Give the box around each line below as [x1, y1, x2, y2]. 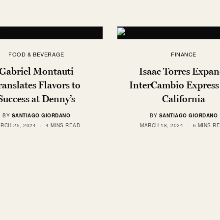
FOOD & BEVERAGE [8, 50, 64, 58]
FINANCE [171, 50, 196, 58]
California [162, 92, 205, 105]
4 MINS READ [45, 121, 80, 129]
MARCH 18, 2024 [140, 121, 183, 129]
